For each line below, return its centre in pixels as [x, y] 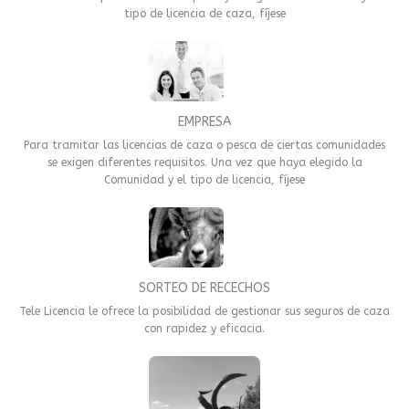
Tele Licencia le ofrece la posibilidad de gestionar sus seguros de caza [204, 311]
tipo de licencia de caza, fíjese [204, 13]
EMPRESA [204, 121]
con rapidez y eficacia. [204, 328]
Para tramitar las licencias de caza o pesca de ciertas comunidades [204, 145]
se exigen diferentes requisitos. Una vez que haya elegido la [204, 162]
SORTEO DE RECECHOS [204, 288]
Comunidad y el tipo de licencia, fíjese [204, 179]
